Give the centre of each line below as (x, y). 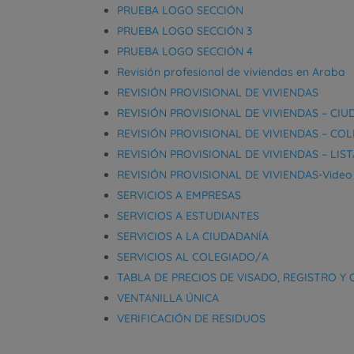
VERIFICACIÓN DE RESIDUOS (192, 318)
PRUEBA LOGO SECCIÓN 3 (185, 30)
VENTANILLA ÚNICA (168, 298)
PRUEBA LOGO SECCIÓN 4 (185, 51)
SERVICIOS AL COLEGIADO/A (193, 256)
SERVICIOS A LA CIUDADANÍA (193, 236)
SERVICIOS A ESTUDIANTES (188, 215)
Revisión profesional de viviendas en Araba (232, 72)
